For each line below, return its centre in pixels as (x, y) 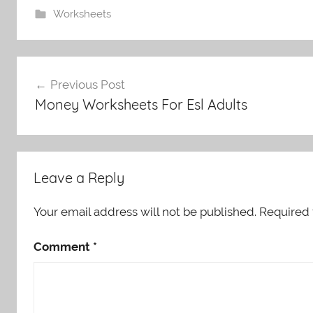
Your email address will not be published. (145, 212)
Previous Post (87, 84)
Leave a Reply (79, 178)
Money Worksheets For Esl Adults (141, 104)
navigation (62, 94)
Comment (63, 247)
